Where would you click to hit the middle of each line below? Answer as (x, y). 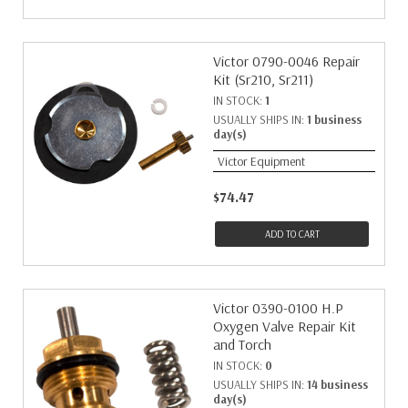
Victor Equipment (261, 161)
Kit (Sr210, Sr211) (263, 79)
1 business (334, 119)
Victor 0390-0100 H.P (278, 308)
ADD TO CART (292, 234)
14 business (337, 384)
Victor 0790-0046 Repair (286, 61)
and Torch (242, 344)
